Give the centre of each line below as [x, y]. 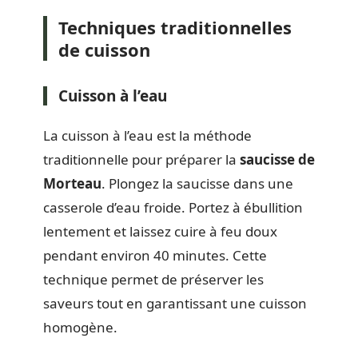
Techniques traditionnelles [175, 27]
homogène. [80, 327]
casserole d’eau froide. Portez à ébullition [173, 207]
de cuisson [104, 50]
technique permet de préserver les [153, 279]
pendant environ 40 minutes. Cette [155, 255]
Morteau [72, 183]
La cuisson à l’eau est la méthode [147, 135]
